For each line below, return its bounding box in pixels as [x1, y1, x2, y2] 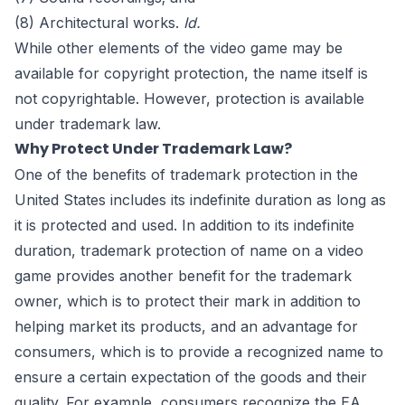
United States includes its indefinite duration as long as [14, 191, 386, 210]
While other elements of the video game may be [14, 39, 343, 58]
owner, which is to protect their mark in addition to [14, 292, 361, 311]
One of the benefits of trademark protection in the [14, 165, 358, 184]
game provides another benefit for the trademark [14, 267, 352, 286]
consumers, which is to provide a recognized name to [14, 343, 383, 362]
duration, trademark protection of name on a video [14, 241, 363, 260]
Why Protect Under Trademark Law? [14, 138, 292, 160]
